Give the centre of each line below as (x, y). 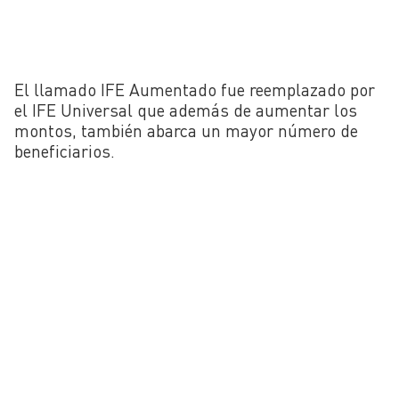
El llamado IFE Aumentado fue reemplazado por (195, 89)
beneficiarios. (65, 151)
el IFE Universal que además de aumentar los (186, 110)
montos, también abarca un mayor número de (186, 130)
